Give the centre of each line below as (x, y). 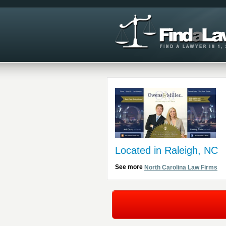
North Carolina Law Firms (181, 168)
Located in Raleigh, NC (166, 150)
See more (130, 167)
